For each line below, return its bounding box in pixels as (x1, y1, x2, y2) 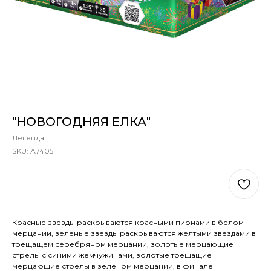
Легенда (12, 133, 44, 142)
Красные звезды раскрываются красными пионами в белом (12, 218, 244, 227)
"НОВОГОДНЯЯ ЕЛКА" (12, 114, 151, 129)
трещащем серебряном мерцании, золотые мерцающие (12, 240, 233, 249)
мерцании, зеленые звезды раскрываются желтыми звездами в (12, 229, 256, 238)
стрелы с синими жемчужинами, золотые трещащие (12, 250, 212, 260)
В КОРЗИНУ (92, 178, 146, 189)
